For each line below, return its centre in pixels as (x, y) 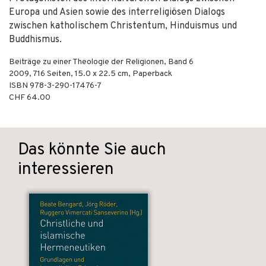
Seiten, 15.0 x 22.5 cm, (89, 74)
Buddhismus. (35, 40)
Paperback (152, 74)
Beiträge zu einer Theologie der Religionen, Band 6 (101, 62)
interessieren (66, 170)
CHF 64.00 (30, 98)
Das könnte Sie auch (92, 150)
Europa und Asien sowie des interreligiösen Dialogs (117, 12)
